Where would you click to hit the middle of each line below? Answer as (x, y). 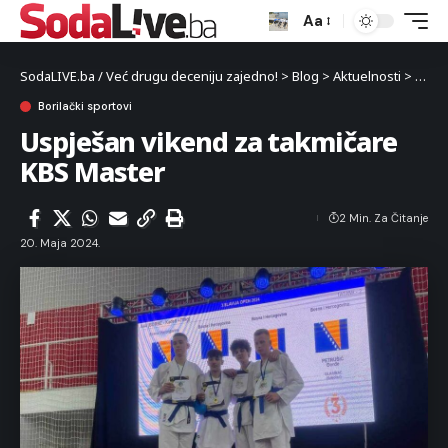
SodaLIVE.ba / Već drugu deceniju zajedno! (149, 76)
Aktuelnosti (367, 76)
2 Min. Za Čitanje (383, 218)
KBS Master (93, 171)
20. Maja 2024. (60, 243)
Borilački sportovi (85, 106)
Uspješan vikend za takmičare (208, 141)
